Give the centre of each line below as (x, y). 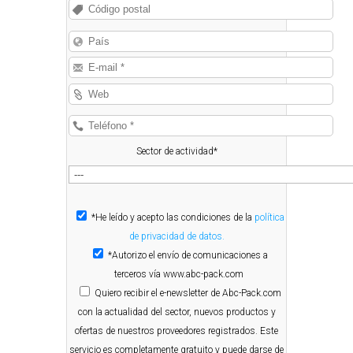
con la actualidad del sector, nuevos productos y (176, 312)
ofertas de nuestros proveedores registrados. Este (176, 331)
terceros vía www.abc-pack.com (179, 275)
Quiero (108, 294)
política (269, 218)
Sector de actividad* (176, 151)
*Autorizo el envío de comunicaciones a (188, 256)
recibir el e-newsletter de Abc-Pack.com (201, 294)
